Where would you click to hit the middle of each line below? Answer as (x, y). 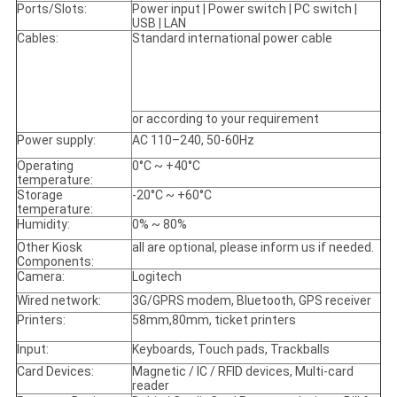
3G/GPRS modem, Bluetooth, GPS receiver (251, 301)
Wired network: (58, 301)
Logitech (156, 277)
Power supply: (56, 140)
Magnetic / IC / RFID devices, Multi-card (242, 372)
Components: (55, 262)
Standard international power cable (232, 39)
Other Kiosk (49, 248)
